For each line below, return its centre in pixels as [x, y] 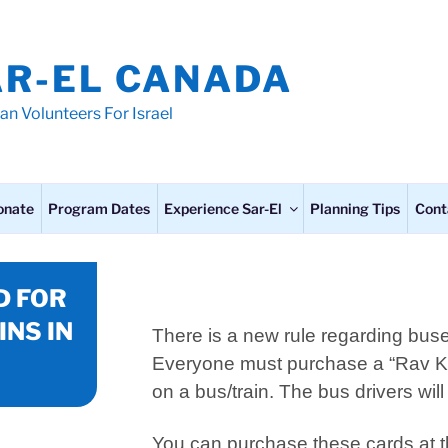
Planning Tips [355, 208]
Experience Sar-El [223, 208]
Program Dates [99, 208]
